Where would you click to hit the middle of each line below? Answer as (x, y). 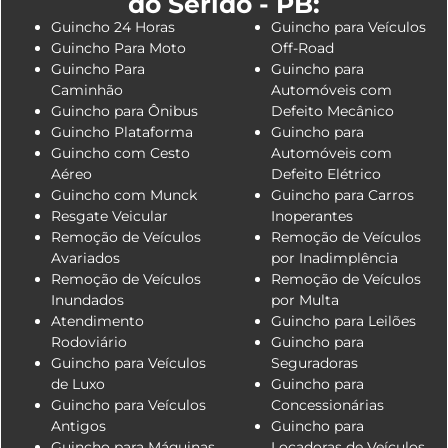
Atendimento (97, 320)
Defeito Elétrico (326, 173)
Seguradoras (314, 362)
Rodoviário (89, 341)
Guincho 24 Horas (113, 26)
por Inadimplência (334, 257)
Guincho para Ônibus (124, 110)
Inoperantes (312, 215)
